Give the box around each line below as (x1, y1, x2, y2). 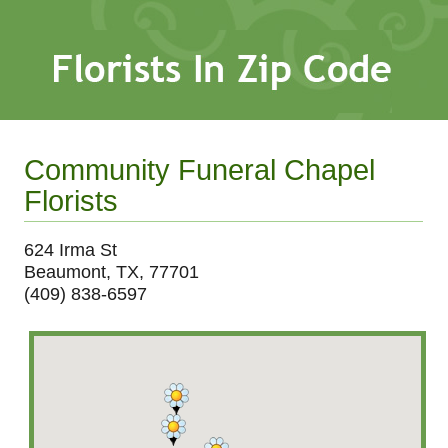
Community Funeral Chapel (24, 154, 376, 186)
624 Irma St (24, 239, 118, 260)
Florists (24, 185, 119, 217)
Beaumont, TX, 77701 (24, 261, 200, 282)
